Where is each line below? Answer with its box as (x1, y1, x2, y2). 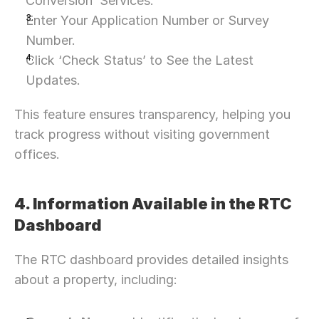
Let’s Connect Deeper (104, 5, 215, 18)
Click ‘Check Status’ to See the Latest (26, 53, 253, 68)
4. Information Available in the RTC (14, 194, 292, 213)
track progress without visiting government (14, 127, 270, 142)
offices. (14, 147, 60, 162)
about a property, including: (14, 272, 177, 287)
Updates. (26, 73, 80, 88)
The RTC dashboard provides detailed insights (14, 252, 288, 267)
